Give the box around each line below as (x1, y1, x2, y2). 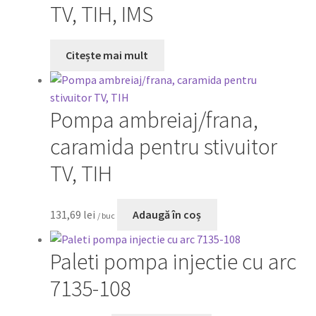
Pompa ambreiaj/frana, (49, 106, 258, 135)
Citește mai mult (66, 48, 149, 63)
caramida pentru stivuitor (49, 133, 277, 162)
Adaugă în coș (133, 207, 202, 222)
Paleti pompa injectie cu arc (49, 248, 296, 276)
